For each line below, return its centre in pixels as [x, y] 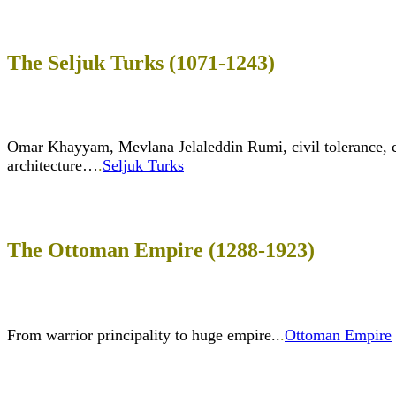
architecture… [53, 166]
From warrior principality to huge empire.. [144, 335]
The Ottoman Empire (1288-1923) [161, 251]
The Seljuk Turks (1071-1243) [141, 62]
